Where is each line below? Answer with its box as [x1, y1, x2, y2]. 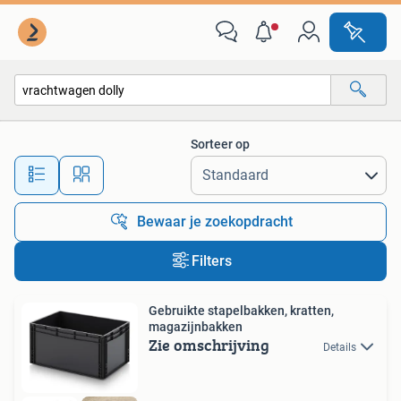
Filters [191, 252, 232, 269]
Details [323, 341, 356, 354]
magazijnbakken [149, 320, 243, 334]
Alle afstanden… [144, 159, 233, 175]
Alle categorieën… [33, 121, 129, 136]
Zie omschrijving [149, 333, 269, 357]
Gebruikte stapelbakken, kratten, [149, 303, 334, 318]
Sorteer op [191, 137, 250, 151]
